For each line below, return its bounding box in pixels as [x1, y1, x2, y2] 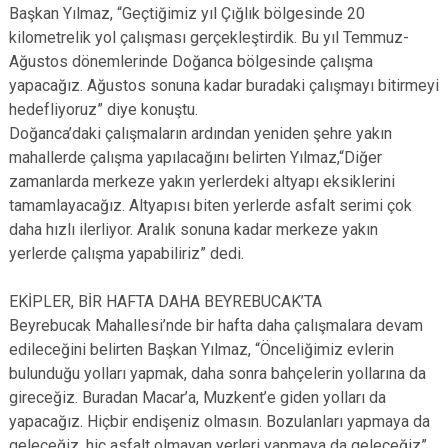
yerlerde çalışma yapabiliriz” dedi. [9, 244, 244, 263]
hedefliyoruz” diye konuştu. [9, 100, 198, 119]
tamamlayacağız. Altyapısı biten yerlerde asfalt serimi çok [9, 196, 412, 215]
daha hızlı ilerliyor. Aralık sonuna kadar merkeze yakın [9, 220, 378, 239]
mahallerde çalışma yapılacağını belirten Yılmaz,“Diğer [9, 148, 382, 167]
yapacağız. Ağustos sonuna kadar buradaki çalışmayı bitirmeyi [9, 76, 439, 95]
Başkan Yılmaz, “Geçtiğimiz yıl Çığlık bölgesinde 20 [9, 4, 365, 23]
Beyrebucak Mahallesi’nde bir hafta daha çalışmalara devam [9, 316, 423, 335]
